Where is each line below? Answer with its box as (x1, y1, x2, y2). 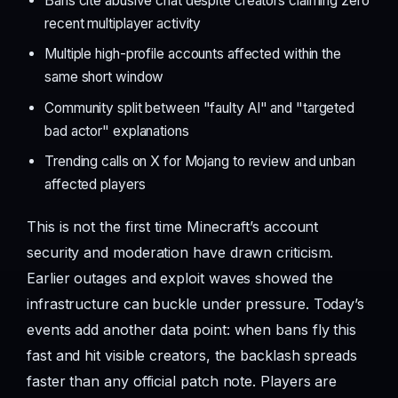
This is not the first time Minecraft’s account (27, 218, 319, 235)
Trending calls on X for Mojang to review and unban (44, 153, 355, 170)
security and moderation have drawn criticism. (27, 243, 334, 261)
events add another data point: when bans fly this (27, 321, 357, 338)
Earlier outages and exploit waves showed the (27, 269, 333, 287)
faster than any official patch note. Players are (27, 372, 338, 390)
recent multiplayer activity (44, 15, 202, 33)
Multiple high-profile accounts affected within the (44, 45, 341, 63)
